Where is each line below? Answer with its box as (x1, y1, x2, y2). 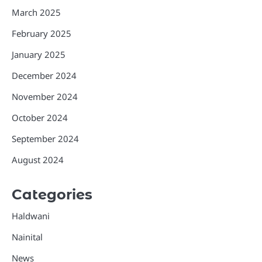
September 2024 (12, 132, 79, 144)
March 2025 (12, 6, 61, 18)
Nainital (12, 230, 43, 243)
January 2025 (12, 48, 65, 60)
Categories (12, 185, 92, 203)
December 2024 (12, 69, 77, 81)
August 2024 (12, 153, 64, 166)
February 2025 (12, 27, 71, 39)
